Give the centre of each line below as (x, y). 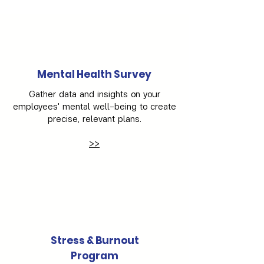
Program (95, 255)
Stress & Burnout (95, 240)
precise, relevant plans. (94, 118)
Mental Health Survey (94, 74)
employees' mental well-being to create (94, 106)
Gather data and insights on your (94, 93)
